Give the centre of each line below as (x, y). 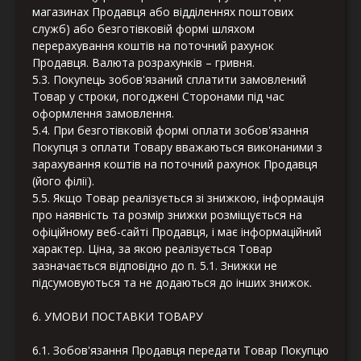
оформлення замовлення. (103, 114)
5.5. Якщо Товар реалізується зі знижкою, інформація (178, 198)
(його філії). (63, 181)
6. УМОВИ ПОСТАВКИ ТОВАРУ (118, 317)
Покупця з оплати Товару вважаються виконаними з (177, 147)
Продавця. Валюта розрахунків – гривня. (143, 63)
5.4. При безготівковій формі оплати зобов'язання (170, 131)
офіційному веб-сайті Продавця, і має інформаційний (177, 232)
